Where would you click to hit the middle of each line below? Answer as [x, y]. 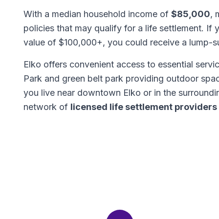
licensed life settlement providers [144, 107]
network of [47, 107]
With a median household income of [97, 14]
